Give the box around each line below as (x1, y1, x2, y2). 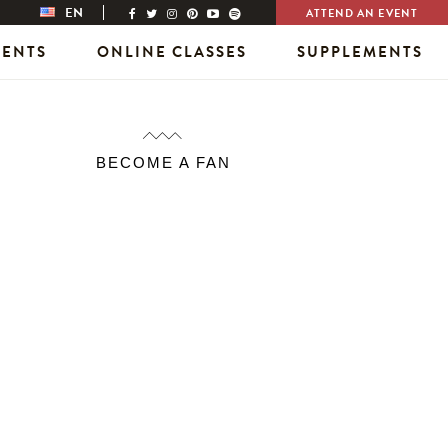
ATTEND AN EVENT (305, 5, 418, 22)
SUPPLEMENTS (297, 40, 423, 63)
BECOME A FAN (96, 154, 231, 171)
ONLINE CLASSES (97, 40, 247, 63)
